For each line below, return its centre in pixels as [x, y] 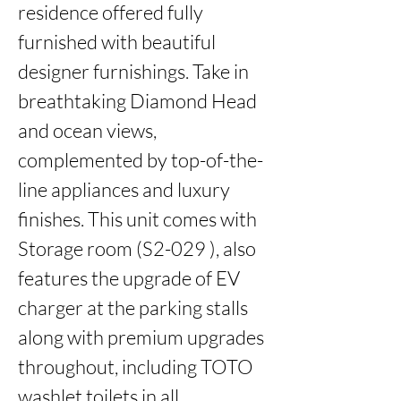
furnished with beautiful [117, 42]
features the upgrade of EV [129, 278]
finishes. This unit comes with [137, 219]
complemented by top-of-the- [141, 160]
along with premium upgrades [141, 337]
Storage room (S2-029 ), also [137, 248]
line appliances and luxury [124, 189]
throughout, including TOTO [136, 367]
